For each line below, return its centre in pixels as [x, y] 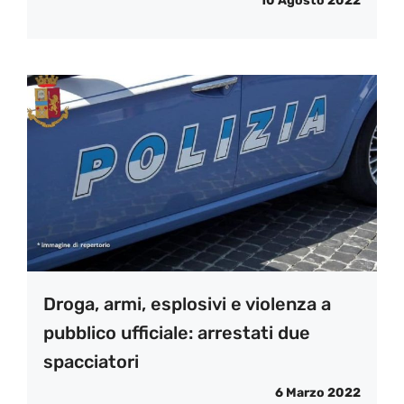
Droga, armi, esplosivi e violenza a [187, 304]
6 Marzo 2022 [318, 393]
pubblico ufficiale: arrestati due [177, 333]
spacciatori [91, 362]
